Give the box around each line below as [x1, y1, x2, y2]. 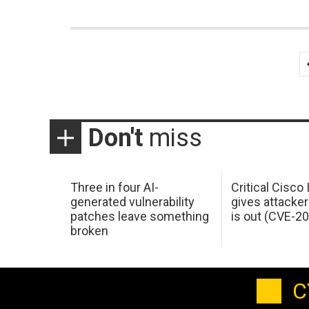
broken [70, 223, 108, 238]
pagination [70, 70, 149, 90]
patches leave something [70, 208, 209, 223]
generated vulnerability [70, 194, 195, 209]
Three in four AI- [70, 179, 159, 195]
